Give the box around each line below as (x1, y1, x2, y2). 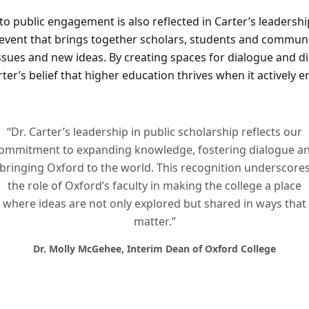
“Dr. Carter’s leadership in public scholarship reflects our (7, 123, 302, 141)
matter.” (133, 213, 176, 230)
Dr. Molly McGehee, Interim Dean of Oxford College (33, 241, 276, 257)
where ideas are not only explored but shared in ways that (3, 195, 306, 212)
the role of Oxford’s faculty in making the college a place (8, 177, 301, 195)
